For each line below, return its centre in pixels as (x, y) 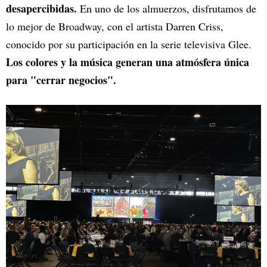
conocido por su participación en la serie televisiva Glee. (129, 44)
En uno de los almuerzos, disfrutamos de (168, 9)
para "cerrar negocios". (61, 80)
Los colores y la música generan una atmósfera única (128, 62)
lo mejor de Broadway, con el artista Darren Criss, (115, 27)
